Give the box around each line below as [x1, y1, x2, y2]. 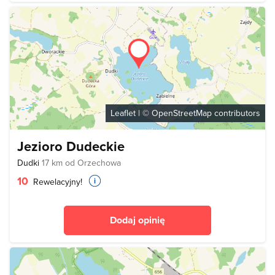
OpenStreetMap [152, 106, 212, 119]
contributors [212, 106, 260, 119]
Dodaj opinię [110, 212, 165, 227]
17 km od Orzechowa [42, 156, 121, 169]
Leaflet [110, 106, 136, 119]
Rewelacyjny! [31, 175, 82, 188]
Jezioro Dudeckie [17, 136, 125, 156]
